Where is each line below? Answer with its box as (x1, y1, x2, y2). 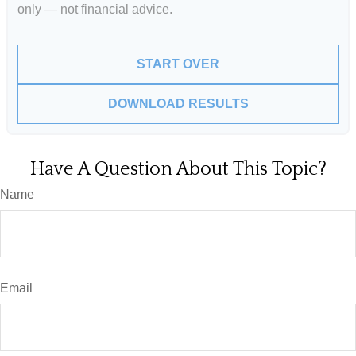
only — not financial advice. (17, 2, 172, 16)
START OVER (137, 56, 219, 71)
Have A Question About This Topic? (29, 158, 327, 180)
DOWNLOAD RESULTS (107, 96, 249, 110)
